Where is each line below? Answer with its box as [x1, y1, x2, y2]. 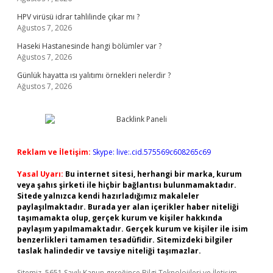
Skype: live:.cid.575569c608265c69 [93, 147, 211, 157]
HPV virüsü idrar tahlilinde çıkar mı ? [17, 12, 140, 22]
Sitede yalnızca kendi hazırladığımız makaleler [17, 191, 199, 201]
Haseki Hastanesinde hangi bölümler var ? [17, 41, 161, 51]
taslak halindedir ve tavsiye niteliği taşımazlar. [17, 246, 201, 256]
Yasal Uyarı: [17, 169, 63, 179]
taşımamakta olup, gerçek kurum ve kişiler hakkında [17, 213, 222, 223]
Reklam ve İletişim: [17, 147, 91, 157]
